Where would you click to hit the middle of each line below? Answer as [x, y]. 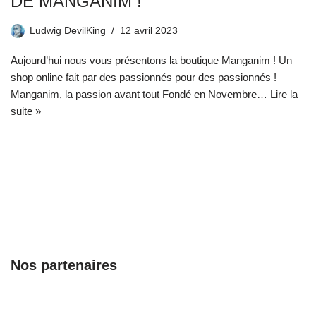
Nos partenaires [64, 265]
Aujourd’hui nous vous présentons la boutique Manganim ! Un [151, 60]
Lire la [284, 94]
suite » [26, 111]
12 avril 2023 [149, 30]
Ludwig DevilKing [68, 30]
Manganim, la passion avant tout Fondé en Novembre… [140, 94]
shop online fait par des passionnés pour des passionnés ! [144, 77]
